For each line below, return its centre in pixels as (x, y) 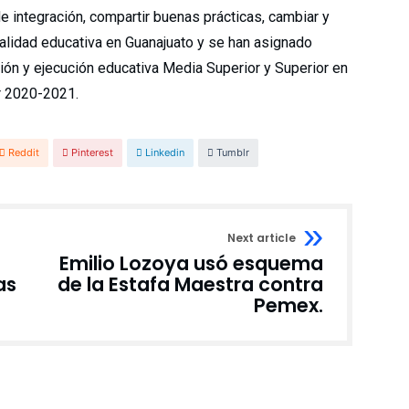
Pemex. (288, 305)
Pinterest (92, 152)
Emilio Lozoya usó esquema (191, 263)
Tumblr (233, 152)
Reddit (24, 152)
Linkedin (165, 152)
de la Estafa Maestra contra (190, 284)
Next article (262, 238)
